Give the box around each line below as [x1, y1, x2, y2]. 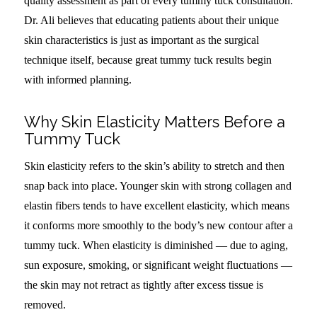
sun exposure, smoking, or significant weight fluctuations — [23, 259, 292, 272]
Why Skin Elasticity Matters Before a [23, 112, 285, 131]
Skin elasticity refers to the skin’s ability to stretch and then [23, 160, 284, 173]
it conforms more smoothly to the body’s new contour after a [23, 219, 293, 232]
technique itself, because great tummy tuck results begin [23, 53, 272, 66]
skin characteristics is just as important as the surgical [23, 33, 259, 46]
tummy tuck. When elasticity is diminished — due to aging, [23, 239, 288, 252]
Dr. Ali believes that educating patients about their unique [23, 13, 279, 26]
